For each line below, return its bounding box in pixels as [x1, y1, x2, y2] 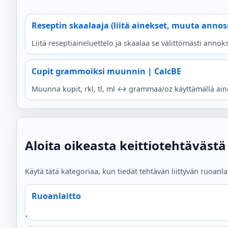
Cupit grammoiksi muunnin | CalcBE [32, 65, 181, 77]
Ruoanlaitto [32, 190, 81, 202]
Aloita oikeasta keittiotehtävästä [25, 136, 226, 154]
